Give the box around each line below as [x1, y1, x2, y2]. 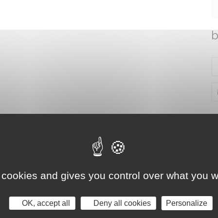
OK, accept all [20, 199, 71, 207]
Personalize [166, 199, 208, 207]
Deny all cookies [91, 199, 151, 207]
